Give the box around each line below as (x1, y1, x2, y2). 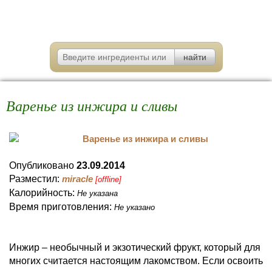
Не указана (77, 189, 118, 198)
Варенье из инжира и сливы (6, 95, 177, 115)
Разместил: (9, 174, 62, 184)
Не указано (114, 203, 155, 212)
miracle (62, 174, 93, 184)
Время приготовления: (9, 202, 114, 212)
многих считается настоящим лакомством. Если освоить (9, 256, 263, 266)
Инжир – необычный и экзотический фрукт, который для (9, 242, 260, 253)
